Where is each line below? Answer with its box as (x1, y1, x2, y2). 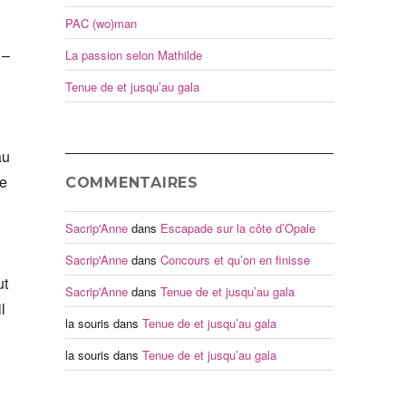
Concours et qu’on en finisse (159, 250, 310, 268)
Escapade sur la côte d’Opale (159, 218, 315, 237)
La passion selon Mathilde (64, 45, 202, 63)
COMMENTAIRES (64, 174, 198, 192)
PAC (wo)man (64, 14, 137, 32)
